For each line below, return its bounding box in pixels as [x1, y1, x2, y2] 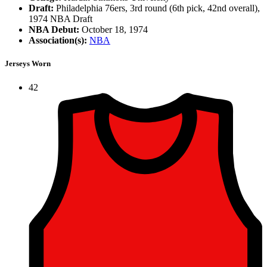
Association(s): [29, 35, 87, 46]
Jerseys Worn [5, 59, 51, 69]
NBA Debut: [29, 24, 79, 35]
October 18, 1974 [79, 24, 148, 35]
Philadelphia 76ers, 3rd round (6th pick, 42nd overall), [54, 3, 260, 14]
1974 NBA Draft [29, 14, 92, 24]
